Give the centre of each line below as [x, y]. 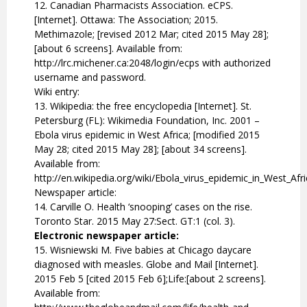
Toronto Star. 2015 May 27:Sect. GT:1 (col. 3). [135, 221]
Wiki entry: [57, 92]
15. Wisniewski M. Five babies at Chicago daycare [143, 250]
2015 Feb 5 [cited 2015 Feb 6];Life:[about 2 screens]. [150, 279]
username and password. [90, 77]
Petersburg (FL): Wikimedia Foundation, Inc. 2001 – [147, 121]
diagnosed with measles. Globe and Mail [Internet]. [146, 265]
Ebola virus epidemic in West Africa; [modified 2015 [147, 135]
